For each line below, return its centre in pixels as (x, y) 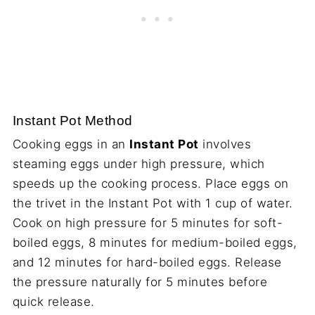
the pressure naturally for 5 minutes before (140, 282)
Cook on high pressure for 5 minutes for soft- (148, 223)
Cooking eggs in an (71, 144)
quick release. (53, 302)
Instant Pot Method (72, 121)
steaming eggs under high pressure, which (139, 164)
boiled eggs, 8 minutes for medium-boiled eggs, (155, 243)
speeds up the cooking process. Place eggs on (150, 184)
